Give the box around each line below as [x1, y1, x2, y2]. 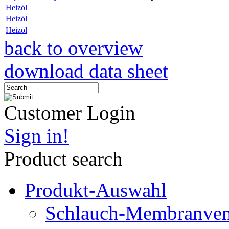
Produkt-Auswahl [25, 179, 167, 201]
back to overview [4, 37, 143, 59]
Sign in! [4, 125, 69, 147]
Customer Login [4, 102, 135, 124]
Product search [4, 148, 123, 170]
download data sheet [4, 60, 168, 82]
